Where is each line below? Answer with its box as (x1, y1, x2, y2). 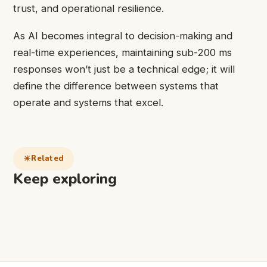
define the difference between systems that (13, 80, 219, 92)
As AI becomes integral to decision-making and (13, 30, 232, 42)
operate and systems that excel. (13, 97, 163, 109)
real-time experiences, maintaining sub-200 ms (13, 46, 232, 59)
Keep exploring (13, 169, 117, 188)
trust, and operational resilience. (13, 2, 164, 14)
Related (31, 153, 64, 164)
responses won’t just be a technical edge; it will (13, 63, 235, 76)
